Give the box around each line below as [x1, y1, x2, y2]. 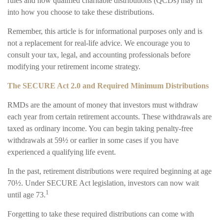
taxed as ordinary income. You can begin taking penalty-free [7, 124, 193, 133]
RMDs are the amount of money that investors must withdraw [7, 101, 198, 110]
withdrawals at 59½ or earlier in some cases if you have [7, 136, 179, 145]
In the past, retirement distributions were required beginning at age [7, 167, 212, 176]
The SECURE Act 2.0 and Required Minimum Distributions [7, 82, 209, 90]
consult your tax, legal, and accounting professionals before [7, 51, 191, 59]
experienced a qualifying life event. [7, 148, 116, 157]
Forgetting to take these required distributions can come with [7, 210, 194, 219]
